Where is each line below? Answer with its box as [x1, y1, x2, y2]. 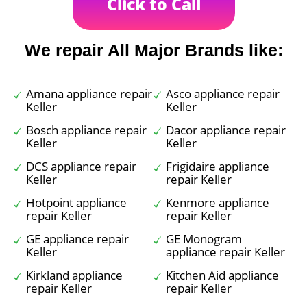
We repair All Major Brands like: [24, 40, 283, 60]
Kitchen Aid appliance [166, 267, 279, 283]
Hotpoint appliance [26, 195, 127, 210]
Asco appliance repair [166, 86, 280, 101]
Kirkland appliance [26, 267, 123, 283]
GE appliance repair [26, 231, 129, 247]
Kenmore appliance [166, 195, 269, 210]
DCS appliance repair [26, 158, 136, 174]
